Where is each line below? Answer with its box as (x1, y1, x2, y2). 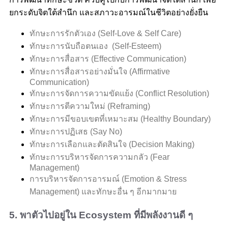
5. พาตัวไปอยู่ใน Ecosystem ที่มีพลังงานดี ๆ (9, 210, 193, 221)
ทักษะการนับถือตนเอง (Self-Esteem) (30, 42, 161, 51)
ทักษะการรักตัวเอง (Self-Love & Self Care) (30, 29, 181, 38)
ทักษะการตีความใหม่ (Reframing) (30, 102, 150, 111)
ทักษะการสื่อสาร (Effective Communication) (30, 54, 186, 64)
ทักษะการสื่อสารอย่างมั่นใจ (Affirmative (30, 67, 170, 76)
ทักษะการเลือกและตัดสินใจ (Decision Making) (30, 140, 194, 149)
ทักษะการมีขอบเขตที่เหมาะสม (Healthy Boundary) (30, 115, 211, 124)
